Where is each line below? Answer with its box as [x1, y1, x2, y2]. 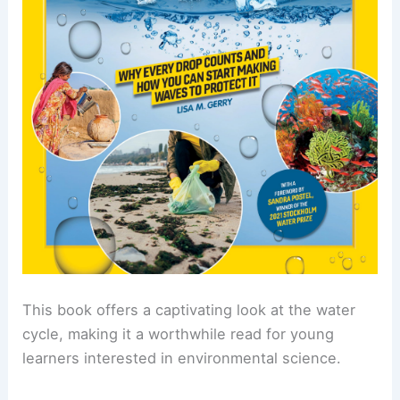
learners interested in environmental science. [22, 348, 342, 367]
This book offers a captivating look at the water [22, 300, 356, 319]
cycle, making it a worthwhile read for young [22, 324, 335, 343]
